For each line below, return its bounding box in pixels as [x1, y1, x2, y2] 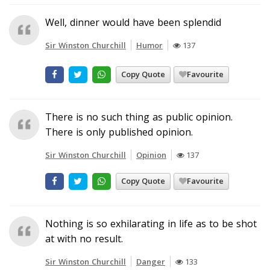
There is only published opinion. [45, 125, 193, 139]
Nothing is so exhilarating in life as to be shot [45, 216, 257, 230]
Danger [136, 256, 165, 267]
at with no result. [45, 231, 123, 245]
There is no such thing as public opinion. [45, 110, 233, 124]
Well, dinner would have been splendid [45, 15, 221, 29]
